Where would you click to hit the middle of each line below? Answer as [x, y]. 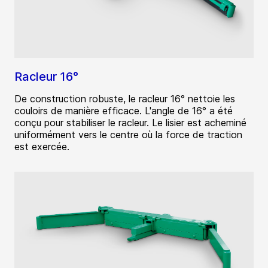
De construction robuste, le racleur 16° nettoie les [125, 99]
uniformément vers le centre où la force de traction [128, 135]
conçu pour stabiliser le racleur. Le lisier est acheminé [130, 123]
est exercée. [42, 147]
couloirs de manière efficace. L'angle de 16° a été [124, 111]
